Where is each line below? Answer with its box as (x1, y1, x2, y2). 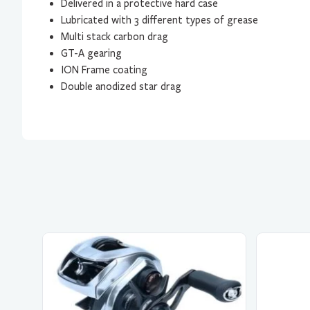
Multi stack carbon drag (61, 30, 168, 43)
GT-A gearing (61, 47, 122, 60)
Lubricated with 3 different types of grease (61, 14, 258, 26)
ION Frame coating (61, 64, 147, 76)
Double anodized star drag (61, 80, 181, 93)
